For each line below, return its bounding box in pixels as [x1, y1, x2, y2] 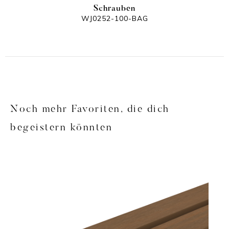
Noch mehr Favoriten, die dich [10, 104, 170, 115]
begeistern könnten [10, 123, 112, 133]
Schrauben [94, 5, 135, 13]
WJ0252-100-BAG [81, 14, 148, 24]
